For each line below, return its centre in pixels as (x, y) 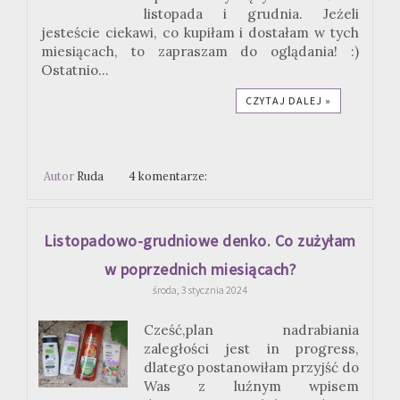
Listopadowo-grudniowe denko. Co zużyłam (200, 241)
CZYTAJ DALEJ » (288, 100)
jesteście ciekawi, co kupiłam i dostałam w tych (200, 32)
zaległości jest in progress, (251, 349)
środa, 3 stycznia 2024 (200, 290)
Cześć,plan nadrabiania (251, 330)
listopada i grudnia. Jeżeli (251, 13)
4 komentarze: (170, 175)
